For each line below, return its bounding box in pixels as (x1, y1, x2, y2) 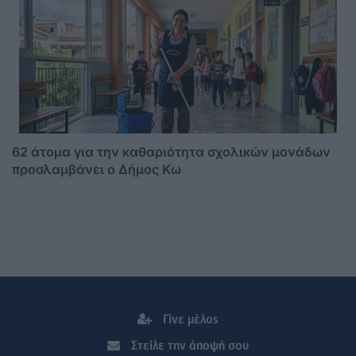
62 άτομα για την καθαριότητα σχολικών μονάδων (12, 144, 331, 161)
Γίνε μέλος (160, 312, 219, 327)
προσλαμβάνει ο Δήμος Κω (12, 161, 181, 178)
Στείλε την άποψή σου (128, 339, 249, 354)
